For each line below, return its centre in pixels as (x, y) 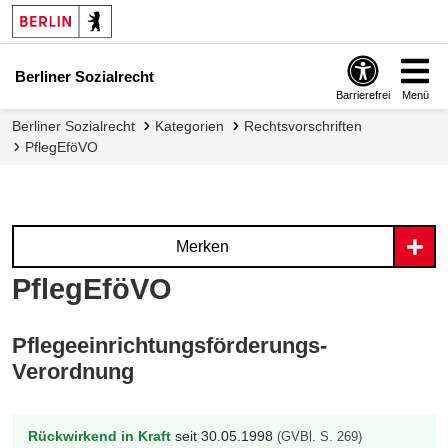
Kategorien (194, 126)
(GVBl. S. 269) (319, 436)
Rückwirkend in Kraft (99, 435)
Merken (202, 246)
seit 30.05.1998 (224, 435)
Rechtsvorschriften (308, 126)
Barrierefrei (362, 94)
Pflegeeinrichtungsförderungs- (169, 345)
